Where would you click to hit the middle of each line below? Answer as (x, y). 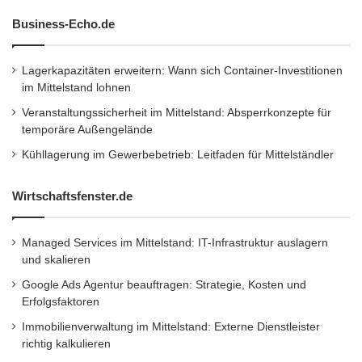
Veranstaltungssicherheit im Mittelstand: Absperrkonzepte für (177, 113)
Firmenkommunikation (154, 41)
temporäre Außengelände (87, 130)
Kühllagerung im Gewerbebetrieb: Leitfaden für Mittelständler (178, 155)
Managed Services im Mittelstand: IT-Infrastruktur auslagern (175, 243)
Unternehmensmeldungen (183, 76)
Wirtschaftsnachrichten (183, 111)
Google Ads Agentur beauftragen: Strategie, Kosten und (164, 285)
